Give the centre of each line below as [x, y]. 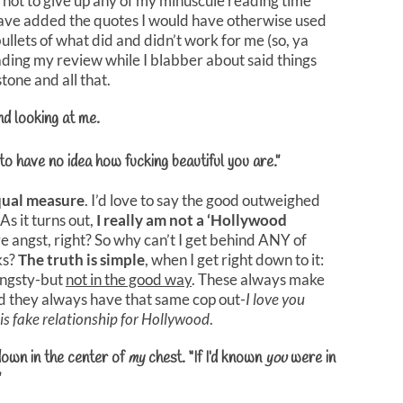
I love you [275, 299]
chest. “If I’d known [205, 358]
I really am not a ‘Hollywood [192, 219]
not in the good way [129, 279]
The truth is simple [81, 259]
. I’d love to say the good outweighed [202, 200]
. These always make [258, 279]
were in [311, 358]
